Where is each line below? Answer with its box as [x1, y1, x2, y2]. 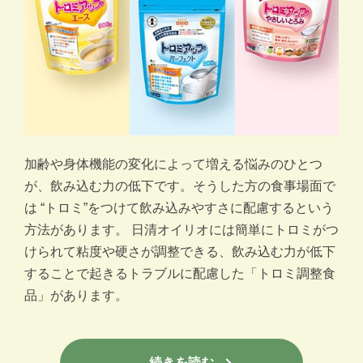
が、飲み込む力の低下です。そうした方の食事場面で [24, 178, 335, 193]
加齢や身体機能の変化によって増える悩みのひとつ [24, 156, 322, 171]
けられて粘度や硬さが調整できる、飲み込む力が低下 [24, 244, 335, 258]
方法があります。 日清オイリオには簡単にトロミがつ [24, 222, 339, 237]
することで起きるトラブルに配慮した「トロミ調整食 [24, 266, 335, 280]
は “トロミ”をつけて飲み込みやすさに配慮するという [24, 200, 334, 215]
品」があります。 [24, 288, 128, 302]
